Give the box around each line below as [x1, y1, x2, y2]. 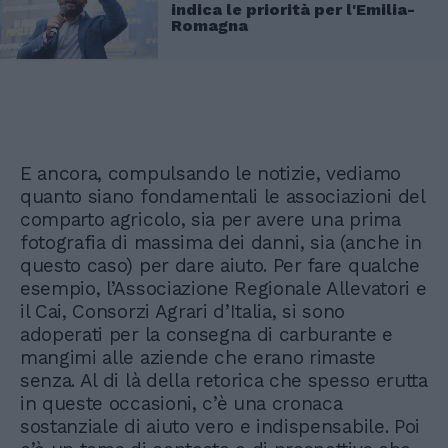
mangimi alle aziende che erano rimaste [20, 346, 376, 370]
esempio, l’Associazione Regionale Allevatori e [20, 277, 427, 301]
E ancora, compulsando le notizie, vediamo [20, 162, 401, 186]
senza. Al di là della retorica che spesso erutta [20, 369, 428, 393]
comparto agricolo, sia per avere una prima [20, 208, 401, 232]
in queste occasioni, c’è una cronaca [20, 392, 343, 416]
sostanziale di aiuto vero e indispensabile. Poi [20, 415, 420, 439]
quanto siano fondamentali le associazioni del [20, 185, 425, 209]
